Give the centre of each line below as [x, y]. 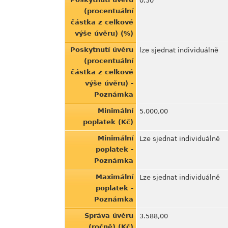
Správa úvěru [109, 216]
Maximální [115, 177]
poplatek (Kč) [108, 122]
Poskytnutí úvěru [102, 50]
